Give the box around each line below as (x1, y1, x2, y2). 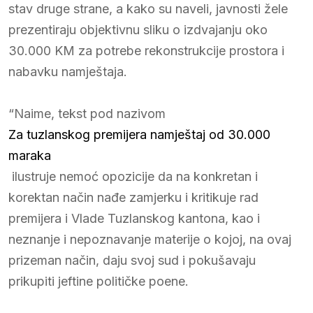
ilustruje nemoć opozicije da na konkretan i (8, 168, 258, 184)
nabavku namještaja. (8, 64, 127, 79)
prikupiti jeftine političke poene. (8, 273, 189, 289)
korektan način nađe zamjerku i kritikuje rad (8, 189, 259, 205)
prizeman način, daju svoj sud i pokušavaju (8, 252, 256, 268)
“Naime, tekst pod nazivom (8, 105, 166, 121)
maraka (8, 147, 51, 163)
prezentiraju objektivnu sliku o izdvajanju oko (8, 22, 268, 37)
